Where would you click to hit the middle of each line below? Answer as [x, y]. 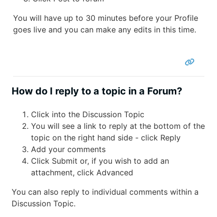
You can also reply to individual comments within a [105, 192]
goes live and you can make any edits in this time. [104, 29]
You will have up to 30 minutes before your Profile [105, 18]
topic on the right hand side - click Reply [106, 137]
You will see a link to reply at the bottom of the [118, 126]
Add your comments [68, 149]
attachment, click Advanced [82, 172]
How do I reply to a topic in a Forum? [97, 91]
